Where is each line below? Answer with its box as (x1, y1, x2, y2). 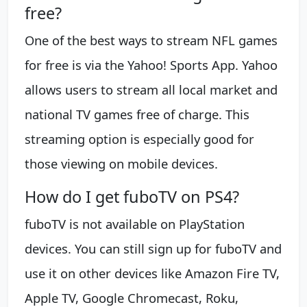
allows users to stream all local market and (25, 80, 278, 98)
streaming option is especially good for (25, 130, 254, 147)
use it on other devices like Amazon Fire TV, (25, 264, 280, 282)
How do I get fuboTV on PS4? (25, 185, 239, 208)
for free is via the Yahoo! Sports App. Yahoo (25, 56, 278, 73)
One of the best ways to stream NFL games (25, 31, 278, 49)
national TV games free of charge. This (25, 105, 249, 123)
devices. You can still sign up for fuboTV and (25, 239, 282, 257)
